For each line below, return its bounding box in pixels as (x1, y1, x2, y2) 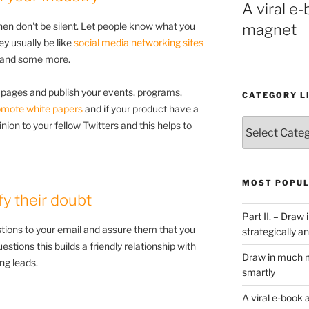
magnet (241, 21, 297, 39)
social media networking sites (74, 36, 203, 48)
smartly (241, 266, 275, 279)
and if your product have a (83, 102, 199, 114)
